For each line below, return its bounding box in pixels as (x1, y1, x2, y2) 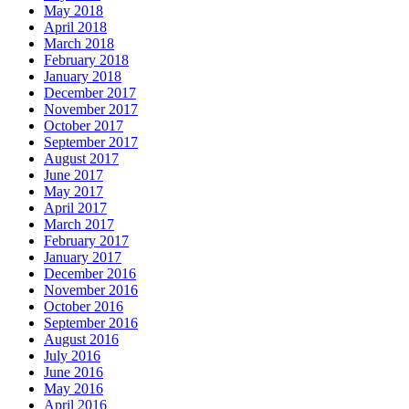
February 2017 (44, 232, 129, 248)
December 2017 (44, 84, 136, 100)
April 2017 (44, 199, 107, 215)
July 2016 (44, 347, 100, 363)
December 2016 (44, 265, 136, 281)
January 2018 (44, 68, 121, 84)
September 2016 (44, 314, 138, 330)
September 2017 (44, 133, 138, 150)
